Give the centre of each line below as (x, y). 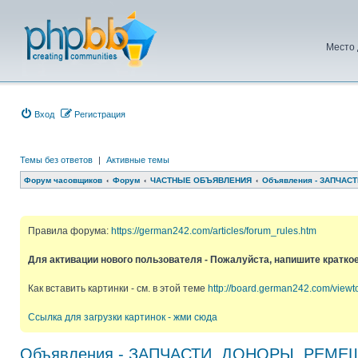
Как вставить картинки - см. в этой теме (118, 288)
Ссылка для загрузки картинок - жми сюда (123, 317)
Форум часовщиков (63, 180)
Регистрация (100, 114)
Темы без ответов (56, 160)
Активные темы (138, 160)
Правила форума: (70, 231)
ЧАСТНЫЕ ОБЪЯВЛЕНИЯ (201, 180)
